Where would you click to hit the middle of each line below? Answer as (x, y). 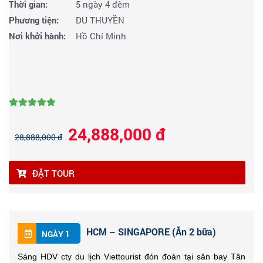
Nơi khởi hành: (37, 36)
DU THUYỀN (99, 20)
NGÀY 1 (56, 234)
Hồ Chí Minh (100, 36)
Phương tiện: (34, 20)
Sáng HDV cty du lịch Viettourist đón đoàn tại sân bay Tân (131, 257)
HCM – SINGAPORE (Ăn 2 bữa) (151, 232)
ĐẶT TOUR (53, 173)
